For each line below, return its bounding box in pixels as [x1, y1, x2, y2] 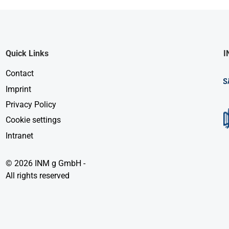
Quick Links [5, 49, 49, 59]
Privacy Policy [5, 99, 56, 109]
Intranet [5, 130, 33, 141]
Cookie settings [5, 115, 61, 125]
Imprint [5, 84, 31, 94]
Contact [5, 68, 34, 79]
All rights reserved [5, 170, 70, 180]
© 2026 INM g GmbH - [5, 158, 85, 168]
